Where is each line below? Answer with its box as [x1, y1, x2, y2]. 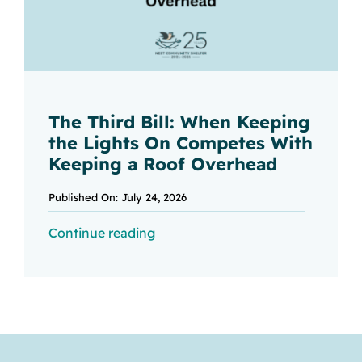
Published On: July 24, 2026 [48, 190, 187, 204]
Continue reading [48, 224, 155, 241]
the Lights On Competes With [48, 131, 313, 154]
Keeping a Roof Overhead [48, 152, 277, 175]
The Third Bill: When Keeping [48, 110, 310, 133]
